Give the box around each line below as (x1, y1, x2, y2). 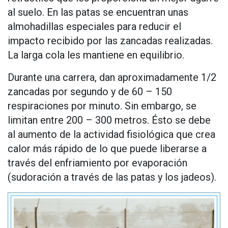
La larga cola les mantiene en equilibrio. (8, 49, 184, 62)
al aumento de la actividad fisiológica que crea (8, 128, 215, 141)
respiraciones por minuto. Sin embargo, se (8, 100, 196, 112)
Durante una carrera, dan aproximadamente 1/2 (8, 71, 216, 84)
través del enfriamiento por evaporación (8, 157, 187, 169)
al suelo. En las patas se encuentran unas (8, 6, 188, 19)
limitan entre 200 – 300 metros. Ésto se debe (8, 114, 211, 127)
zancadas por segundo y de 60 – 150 (8, 85, 172, 98)
